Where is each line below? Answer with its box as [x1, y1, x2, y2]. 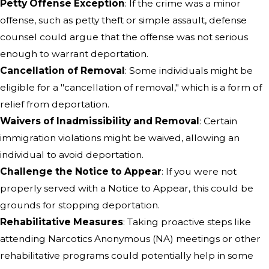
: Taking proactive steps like [123, 216, 251, 228]
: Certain [199, 115, 237, 127]
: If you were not [162, 166, 237, 178]
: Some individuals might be [125, 65, 253, 77]
